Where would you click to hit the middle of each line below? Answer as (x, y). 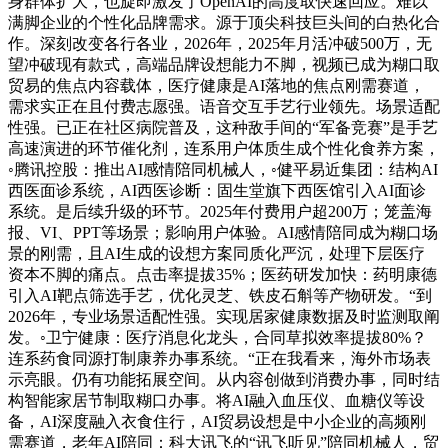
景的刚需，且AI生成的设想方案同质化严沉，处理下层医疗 (216, 253)
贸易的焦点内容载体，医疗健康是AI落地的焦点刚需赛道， (216, 85)
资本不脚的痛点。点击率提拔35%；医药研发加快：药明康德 (222, 274)
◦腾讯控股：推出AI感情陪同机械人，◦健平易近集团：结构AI (223, 169)
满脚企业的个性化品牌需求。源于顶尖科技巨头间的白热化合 (224, 22)
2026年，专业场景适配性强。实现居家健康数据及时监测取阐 (224, 316)
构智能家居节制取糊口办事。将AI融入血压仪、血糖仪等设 (216, 400)
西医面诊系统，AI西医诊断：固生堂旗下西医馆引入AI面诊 (217, 190)
